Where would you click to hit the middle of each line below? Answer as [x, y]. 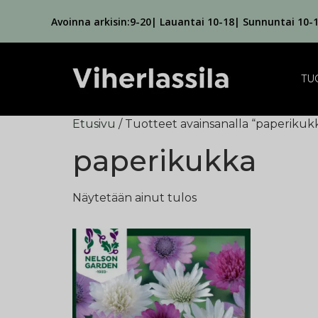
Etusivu [94, 124]
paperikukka [164, 161]
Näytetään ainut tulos [135, 198]
